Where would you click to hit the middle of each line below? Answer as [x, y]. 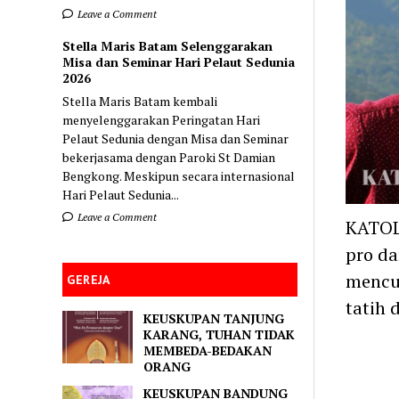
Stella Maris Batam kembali [140, 101]
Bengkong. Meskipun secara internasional [179, 175]
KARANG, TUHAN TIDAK [220, 334]
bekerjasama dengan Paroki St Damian [169, 157]
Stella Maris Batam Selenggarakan [168, 45]
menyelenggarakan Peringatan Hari [162, 119]
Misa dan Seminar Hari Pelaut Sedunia [179, 61]
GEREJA [89, 279]
